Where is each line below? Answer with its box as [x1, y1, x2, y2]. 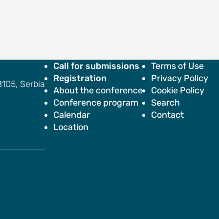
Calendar [53, 109, 90, 120]
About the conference [53, 85, 143, 96]
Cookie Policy [151, 85, 204, 96]
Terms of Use [151, 61, 204, 71]
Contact [151, 109, 184, 120]
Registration [53, 73, 107, 84]
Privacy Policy [151, 73, 208, 84]
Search [151, 97, 180, 108]
